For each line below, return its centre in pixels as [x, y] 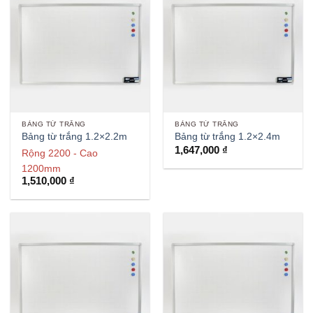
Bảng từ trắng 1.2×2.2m [75, 137]
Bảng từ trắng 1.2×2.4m [228, 137]
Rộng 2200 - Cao [60, 153]
